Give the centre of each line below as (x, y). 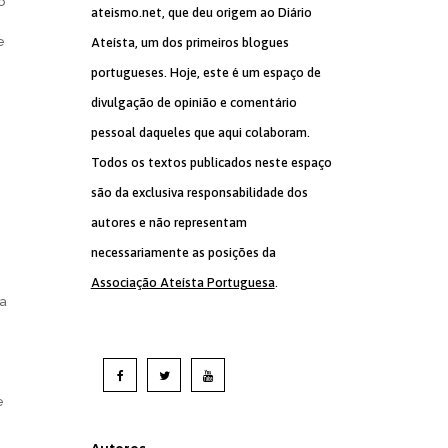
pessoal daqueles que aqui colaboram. (200, 132)
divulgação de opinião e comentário (193, 102)
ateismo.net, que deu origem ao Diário (201, 12)
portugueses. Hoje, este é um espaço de (205, 72)
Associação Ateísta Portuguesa (182, 282)
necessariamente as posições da (183, 252)
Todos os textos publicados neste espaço (211, 162)
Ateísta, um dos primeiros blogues (189, 42)
